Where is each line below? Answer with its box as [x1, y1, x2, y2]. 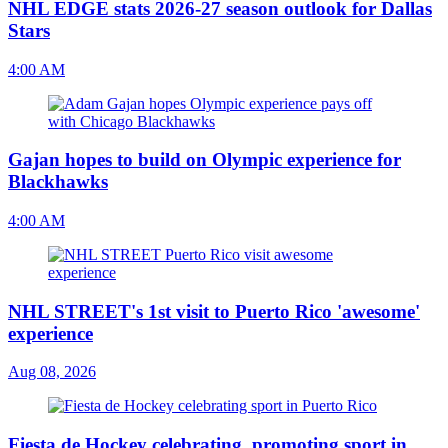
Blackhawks [8, 171, 108, 193]
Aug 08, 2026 [8, 363, 96, 381]
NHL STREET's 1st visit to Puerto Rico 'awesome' [8, 300, 420, 322]
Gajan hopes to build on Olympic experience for [8, 149, 401, 171]
